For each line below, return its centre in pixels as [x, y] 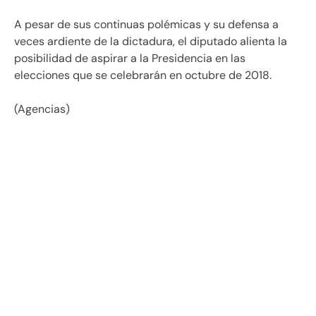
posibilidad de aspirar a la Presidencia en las [130, 59]
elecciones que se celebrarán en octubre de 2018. [143, 75]
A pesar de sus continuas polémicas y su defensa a [146, 25]
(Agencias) [43, 109]
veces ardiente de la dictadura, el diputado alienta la [151, 42]
